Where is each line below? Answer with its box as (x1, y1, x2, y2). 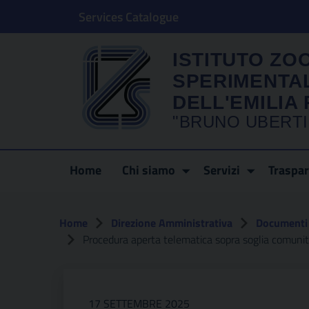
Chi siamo (122, 161, 175, 179)
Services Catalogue (79, 7, 179, 26)
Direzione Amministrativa (111, 214, 232, 231)
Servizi (203, 161, 240, 179)
